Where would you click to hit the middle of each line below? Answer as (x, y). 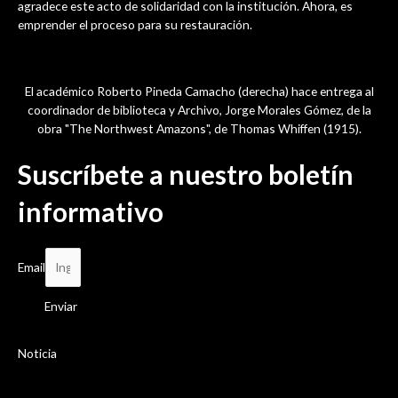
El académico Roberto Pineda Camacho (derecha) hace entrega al (199, 91)
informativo (91, 212)
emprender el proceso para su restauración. (138, 24)
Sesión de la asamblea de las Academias (176, 373)
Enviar (61, 306)
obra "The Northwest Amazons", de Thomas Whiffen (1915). (199, 128)
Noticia (37, 353)
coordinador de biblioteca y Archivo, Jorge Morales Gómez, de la (199, 109)
